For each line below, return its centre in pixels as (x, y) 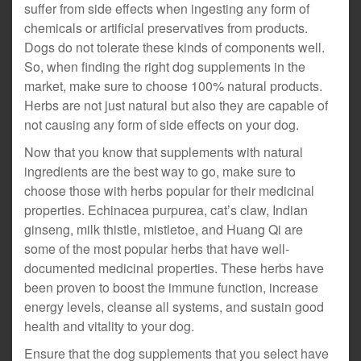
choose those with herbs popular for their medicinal (169, 191)
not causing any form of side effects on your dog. (162, 124)
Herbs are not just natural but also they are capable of (176, 105)
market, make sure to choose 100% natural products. (173, 86)
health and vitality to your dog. (109, 326)
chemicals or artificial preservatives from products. (166, 28)
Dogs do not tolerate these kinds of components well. (174, 47)
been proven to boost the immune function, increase (171, 287)
